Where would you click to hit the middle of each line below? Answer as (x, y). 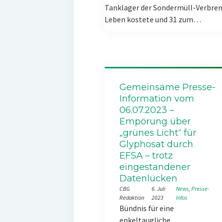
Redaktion (132, 197)
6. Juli (159, 189)
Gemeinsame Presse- (167, 87)
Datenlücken (148, 178)
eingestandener (155, 167)
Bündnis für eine (146, 208)
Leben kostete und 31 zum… (153, 19)
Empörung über (155, 121)
